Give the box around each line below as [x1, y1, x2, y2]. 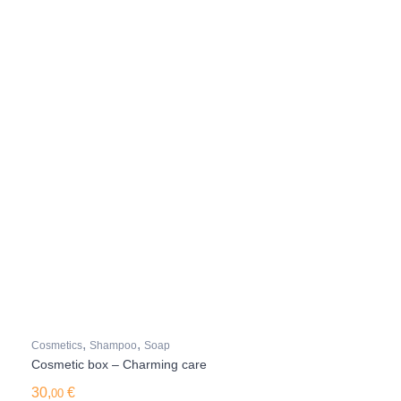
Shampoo [90, 339, 137, 352]
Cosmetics [31, 339, 82, 352]
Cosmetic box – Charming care [31, 357, 207, 371]
